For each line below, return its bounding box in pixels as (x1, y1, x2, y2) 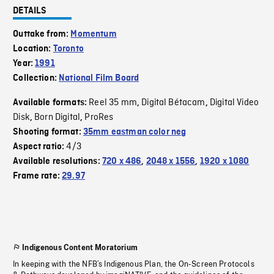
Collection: (13, 73, 59, 84)
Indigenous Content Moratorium (22, 243, 138, 253)
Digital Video (209, 97, 259, 109)
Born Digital (34, 111, 81, 124)
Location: (13, 44, 53, 54)
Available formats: (13, 98, 89, 108)
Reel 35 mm (89, 97, 137, 109)
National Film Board (59, 73, 139, 84)
